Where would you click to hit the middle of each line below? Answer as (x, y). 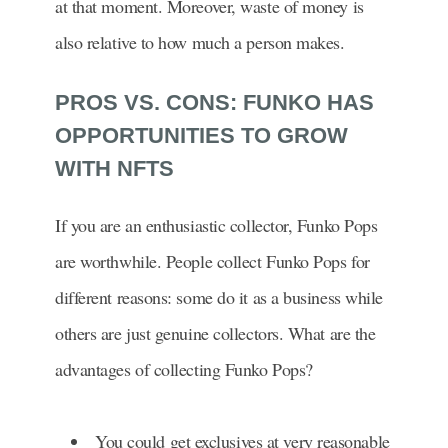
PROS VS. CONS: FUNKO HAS (214, 102)
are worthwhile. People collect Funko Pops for (212, 260)
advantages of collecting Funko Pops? (184, 368)
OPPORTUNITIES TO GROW (201, 135)
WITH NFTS (117, 168)
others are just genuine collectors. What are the (215, 332)
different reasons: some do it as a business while (219, 296)
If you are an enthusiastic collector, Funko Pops (216, 224)
